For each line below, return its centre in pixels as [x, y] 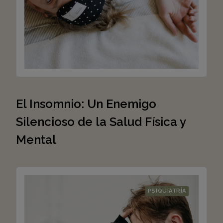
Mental [36, 140]
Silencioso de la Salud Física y [101, 122]
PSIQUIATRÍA [167, 191]
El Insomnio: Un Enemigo [86, 104]
